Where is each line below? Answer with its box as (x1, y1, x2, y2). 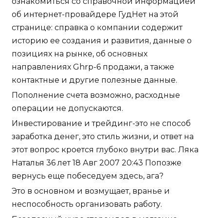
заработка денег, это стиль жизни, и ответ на (12, 131, 194, 141)
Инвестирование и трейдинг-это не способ (12, 118, 191, 128)
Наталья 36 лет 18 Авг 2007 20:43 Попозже (12, 158, 182, 167)
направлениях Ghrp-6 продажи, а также (12, 62, 174, 72)
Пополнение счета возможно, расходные (12, 90, 180, 100)
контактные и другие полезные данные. (12, 75, 177, 85)
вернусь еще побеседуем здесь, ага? (12, 171, 163, 181)
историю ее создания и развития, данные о (12, 36, 192, 45)
